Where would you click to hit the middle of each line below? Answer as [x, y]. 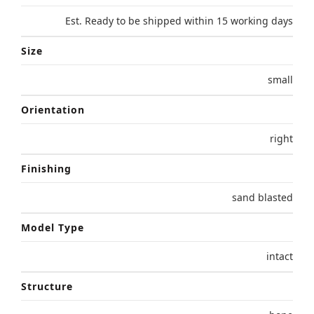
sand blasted [262, 198]
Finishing [46, 169]
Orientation [53, 110]
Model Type [53, 228]
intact [280, 257]
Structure [47, 287]
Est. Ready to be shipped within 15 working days [179, 21]
